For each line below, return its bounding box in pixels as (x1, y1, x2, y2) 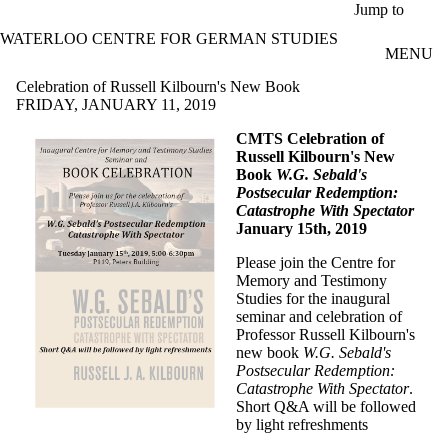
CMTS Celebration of (236, 129, 384, 147)
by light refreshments (236, 415, 368, 433)
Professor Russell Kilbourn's (236, 325, 415, 343)
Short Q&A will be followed (236, 397, 416, 415)
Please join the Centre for (236, 253, 395, 271)
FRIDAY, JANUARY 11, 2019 (16, 95, 216, 113)
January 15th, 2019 (236, 219, 367, 237)
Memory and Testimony (236, 271, 387, 289)
